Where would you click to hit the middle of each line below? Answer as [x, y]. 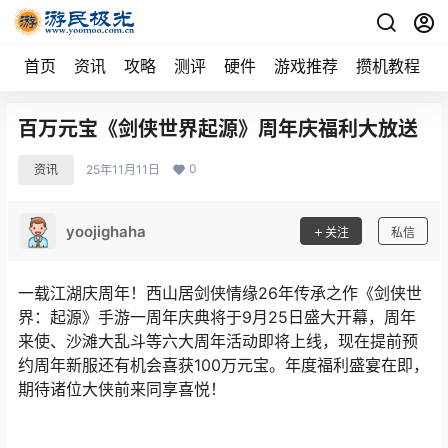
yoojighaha [106, 231]
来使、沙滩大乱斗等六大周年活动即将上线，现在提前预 [218, 341]
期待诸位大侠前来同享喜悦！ [122, 389]
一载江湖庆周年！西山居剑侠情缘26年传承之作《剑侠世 [220, 293]
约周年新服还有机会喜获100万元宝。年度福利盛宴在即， [223, 365]
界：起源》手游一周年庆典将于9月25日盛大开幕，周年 [217, 317]
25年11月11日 [123, 169]
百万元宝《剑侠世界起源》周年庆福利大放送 [218, 129]
